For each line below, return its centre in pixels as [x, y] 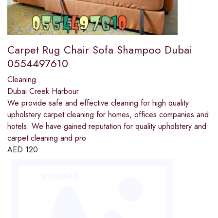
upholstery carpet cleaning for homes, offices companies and [108, 115]
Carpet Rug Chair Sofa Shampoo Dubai [100, 50]
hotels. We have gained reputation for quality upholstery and [107, 127]
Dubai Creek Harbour [43, 91]
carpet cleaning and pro [47, 138]
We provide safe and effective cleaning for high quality [98, 103]
